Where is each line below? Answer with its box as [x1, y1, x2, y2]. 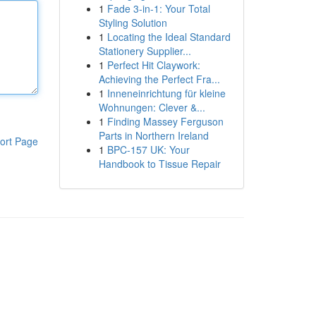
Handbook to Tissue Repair [98, 157, 221, 171]
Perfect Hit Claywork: [107, 58, 200, 72]
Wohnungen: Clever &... [98, 100, 205, 114]
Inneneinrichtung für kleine [107, 86, 226, 100]
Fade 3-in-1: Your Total [107, 1, 210, 16]
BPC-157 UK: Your [107, 142, 190, 157]
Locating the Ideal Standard [107, 30, 231, 44]
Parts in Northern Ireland [98, 128, 209, 142]
